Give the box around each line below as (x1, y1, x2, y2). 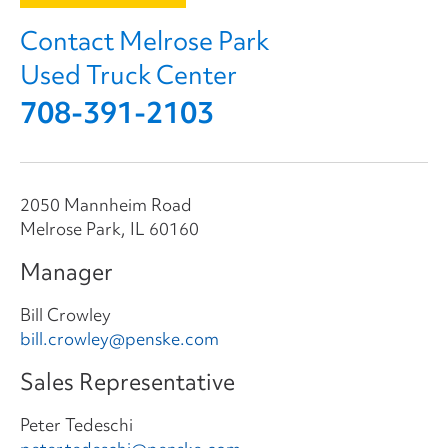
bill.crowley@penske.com (20, 326, 219, 350)
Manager (20, 256, 113, 287)
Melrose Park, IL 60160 (20, 216, 199, 240)
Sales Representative (20, 366, 235, 397)
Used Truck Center (20, 57, 237, 92)
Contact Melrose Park (20, 23, 269, 58)
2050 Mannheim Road (20, 192, 192, 216)
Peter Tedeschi (20, 412, 133, 436)
